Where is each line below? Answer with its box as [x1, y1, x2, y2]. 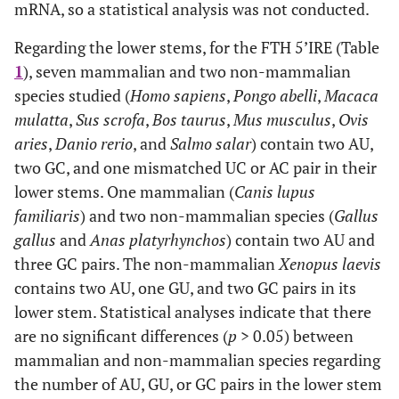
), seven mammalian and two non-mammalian [23, 61, 351, 83]
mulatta [14, 109, 69, 131]
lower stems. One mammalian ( [14, 181, 234, 203]
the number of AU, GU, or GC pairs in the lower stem [14, 373, 382, 395]
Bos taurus [152, 109, 226, 131]
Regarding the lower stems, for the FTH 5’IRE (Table [14, 37, 379, 59]
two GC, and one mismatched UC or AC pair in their [14, 157, 377, 179]
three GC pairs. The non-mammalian [14, 253, 279, 275]
